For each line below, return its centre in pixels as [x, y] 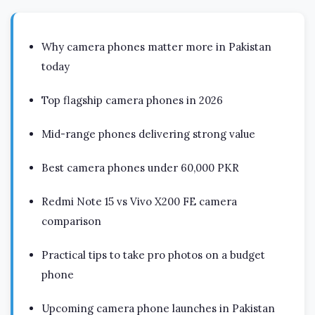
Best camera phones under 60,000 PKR [140, 168]
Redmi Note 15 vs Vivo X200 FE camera [139, 202]
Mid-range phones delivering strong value [148, 134]
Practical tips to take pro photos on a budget [153, 255]
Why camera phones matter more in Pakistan [156, 47]
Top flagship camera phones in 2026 [132, 101]
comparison [71, 221]
